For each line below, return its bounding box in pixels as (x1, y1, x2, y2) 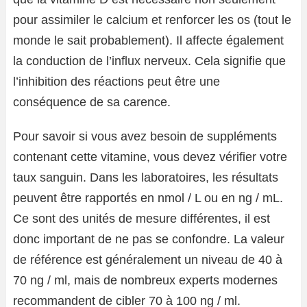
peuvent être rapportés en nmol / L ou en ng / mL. (13, 191, 283, 205)
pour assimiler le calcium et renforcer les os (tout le (13, 13, 291, 27)
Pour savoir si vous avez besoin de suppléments (13, 130, 277, 143)
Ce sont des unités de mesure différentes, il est (13, 212, 270, 225)
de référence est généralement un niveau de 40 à (13, 253, 282, 267)
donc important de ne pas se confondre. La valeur (13, 232, 284, 246)
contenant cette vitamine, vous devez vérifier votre (13, 150, 287, 164)
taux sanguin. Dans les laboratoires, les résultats (13, 171, 278, 184)
